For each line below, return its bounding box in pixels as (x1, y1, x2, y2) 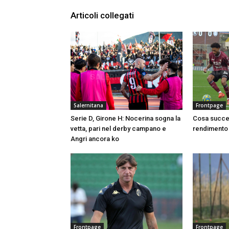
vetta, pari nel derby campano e (71, 124, 166, 132)
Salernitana (74, 101, 103, 109)
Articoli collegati (71, 10, 134, 20)
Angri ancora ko (71, 134, 119, 143)
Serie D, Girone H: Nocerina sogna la (71, 114, 180, 122)
